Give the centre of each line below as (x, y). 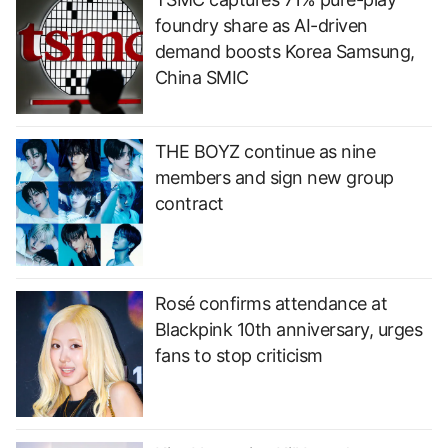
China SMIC (201, 78)
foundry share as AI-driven (261, 26)
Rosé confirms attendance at (271, 303)
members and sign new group (274, 177)
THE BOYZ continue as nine (265, 151)
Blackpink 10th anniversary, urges (288, 329)
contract (189, 203)
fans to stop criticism (238, 355)
